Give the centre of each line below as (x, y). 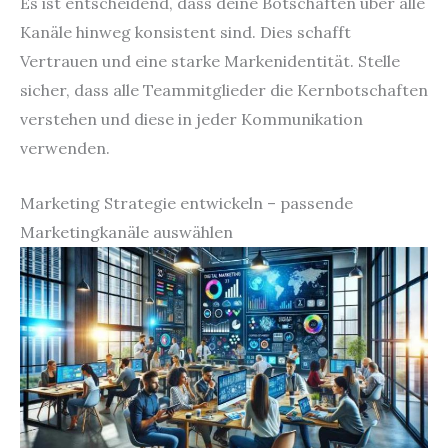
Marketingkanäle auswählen (126, 231)
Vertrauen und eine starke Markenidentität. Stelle (210, 60)
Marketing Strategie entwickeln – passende (186, 202)
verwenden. (65, 147)
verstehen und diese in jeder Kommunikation (191, 118)
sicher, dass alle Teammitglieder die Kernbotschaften (224, 89)
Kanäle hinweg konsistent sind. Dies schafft (185, 31)
